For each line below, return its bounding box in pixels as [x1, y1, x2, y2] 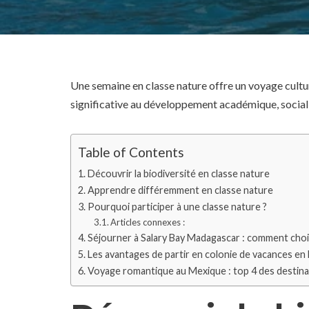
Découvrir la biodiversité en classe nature [87, 168, 270, 179]
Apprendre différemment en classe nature [87, 184, 273, 196]
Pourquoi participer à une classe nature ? [87, 201, 267, 212]
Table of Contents [78, 144, 184, 161]
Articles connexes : [110, 217, 186, 228]
